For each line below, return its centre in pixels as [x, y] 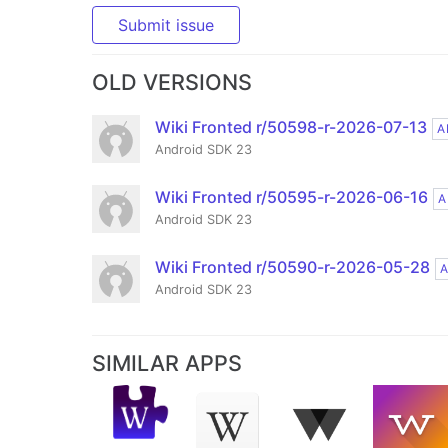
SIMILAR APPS [167, 363]
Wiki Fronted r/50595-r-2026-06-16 [291, 197]
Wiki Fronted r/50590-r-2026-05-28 [292, 267]
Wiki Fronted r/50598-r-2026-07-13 [291, 127]
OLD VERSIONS [172, 82]
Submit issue [166, 25]
